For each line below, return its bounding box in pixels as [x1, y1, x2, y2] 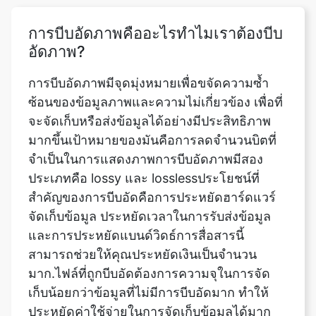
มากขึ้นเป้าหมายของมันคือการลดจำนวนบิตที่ [28, 90, 276, 106]
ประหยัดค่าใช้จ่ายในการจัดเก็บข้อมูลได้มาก [28, 262, 271, 277]
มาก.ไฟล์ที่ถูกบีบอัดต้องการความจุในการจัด [28, 224, 270, 239]
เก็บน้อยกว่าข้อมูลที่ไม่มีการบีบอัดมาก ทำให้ [28, 243, 269, 258]
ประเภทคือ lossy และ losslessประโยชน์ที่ [28, 128, 260, 144]
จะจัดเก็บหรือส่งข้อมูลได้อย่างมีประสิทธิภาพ [28, 71, 271, 87]
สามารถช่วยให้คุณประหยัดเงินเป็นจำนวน [28, 205, 257, 220]
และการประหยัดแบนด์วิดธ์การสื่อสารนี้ [28, 186, 244, 201]
